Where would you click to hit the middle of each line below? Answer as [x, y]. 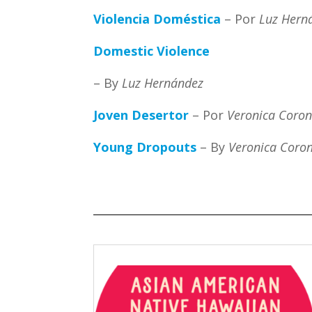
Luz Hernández [161, 83]
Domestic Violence [152, 50]
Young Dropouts [145, 147]
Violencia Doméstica [157, 18]
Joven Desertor [141, 115]
